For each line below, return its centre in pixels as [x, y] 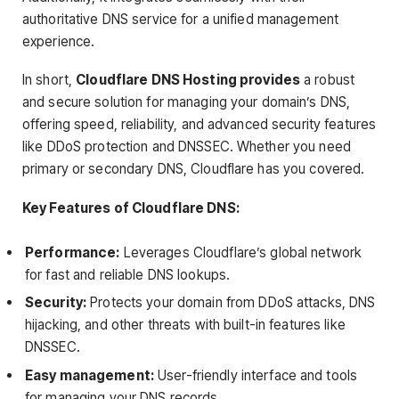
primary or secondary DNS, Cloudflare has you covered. [194, 169]
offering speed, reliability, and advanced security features [199, 125]
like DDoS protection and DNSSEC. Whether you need [187, 147]
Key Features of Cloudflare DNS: [131, 208]
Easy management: [90, 376]
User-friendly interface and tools [256, 376]
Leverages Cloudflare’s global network [241, 252]
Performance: [73, 252]
